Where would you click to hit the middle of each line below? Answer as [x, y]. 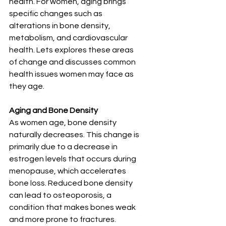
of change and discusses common [73, 62]
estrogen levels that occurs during [73, 159]
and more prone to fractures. [63, 220]
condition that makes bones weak [73, 208]
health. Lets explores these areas [72, 50]
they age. [27, 87]
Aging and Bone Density [53, 111]
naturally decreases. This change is [75, 135]
